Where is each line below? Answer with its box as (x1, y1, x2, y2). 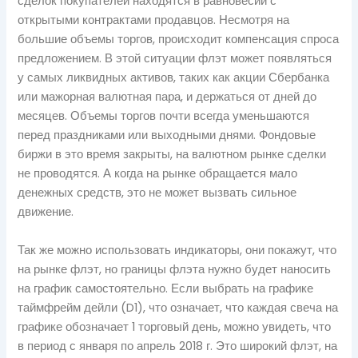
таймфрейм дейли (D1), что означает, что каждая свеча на (18, 299, 339, 316)
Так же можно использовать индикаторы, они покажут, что (18, 241, 337, 258)
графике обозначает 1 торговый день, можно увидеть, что (18, 318, 332, 335)
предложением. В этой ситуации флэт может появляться (18, 50, 332, 67)
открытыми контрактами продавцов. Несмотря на (18, 12, 290, 29)
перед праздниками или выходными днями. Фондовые (18, 127, 316, 144)
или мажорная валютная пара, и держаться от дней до (18, 89, 317, 105)
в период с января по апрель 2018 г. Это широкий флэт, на (18, 337, 338, 354)
